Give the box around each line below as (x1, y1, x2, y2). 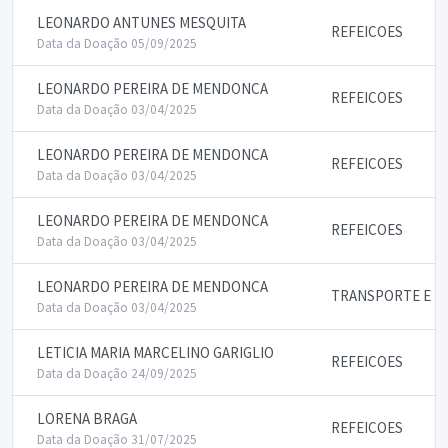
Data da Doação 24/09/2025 (37, 365, 197, 382)
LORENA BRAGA (37, 409, 137, 428)
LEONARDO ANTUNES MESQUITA (37, 13, 246, 32)
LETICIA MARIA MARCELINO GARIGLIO (37, 343, 274, 362)
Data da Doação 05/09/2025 (37, 35, 197, 52)
